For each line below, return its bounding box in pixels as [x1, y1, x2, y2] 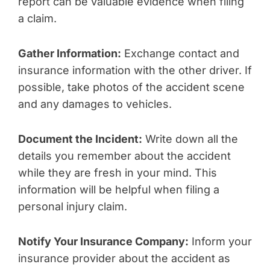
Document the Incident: [18, 133, 142, 145]
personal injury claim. [18, 200, 127, 213]
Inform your [189, 235, 252, 248]
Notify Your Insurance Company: [18, 235, 189, 248]
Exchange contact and [121, 47, 239, 60]
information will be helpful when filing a [18, 183, 219, 196]
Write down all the [142, 133, 238, 145]
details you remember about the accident [18, 149, 231, 162]
